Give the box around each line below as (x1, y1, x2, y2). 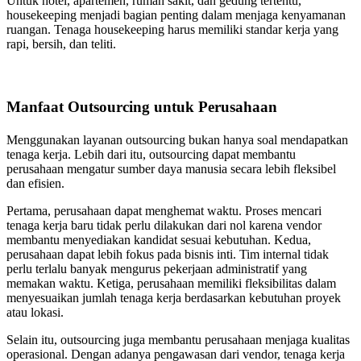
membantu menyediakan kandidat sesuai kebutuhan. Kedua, (6, 233, 311, 247)
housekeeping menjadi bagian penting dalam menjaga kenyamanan (6, 8, 346, 23)
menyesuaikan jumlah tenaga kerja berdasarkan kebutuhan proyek (6, 291, 341, 305)
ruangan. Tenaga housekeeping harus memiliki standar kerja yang (6, 23, 338, 37)
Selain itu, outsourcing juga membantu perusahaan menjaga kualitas (6, 333, 350, 347)
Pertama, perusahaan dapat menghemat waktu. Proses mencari (6, 204, 322, 218)
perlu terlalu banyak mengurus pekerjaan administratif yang (6, 262, 307, 276)
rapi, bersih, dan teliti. (6, 37, 116, 52)
